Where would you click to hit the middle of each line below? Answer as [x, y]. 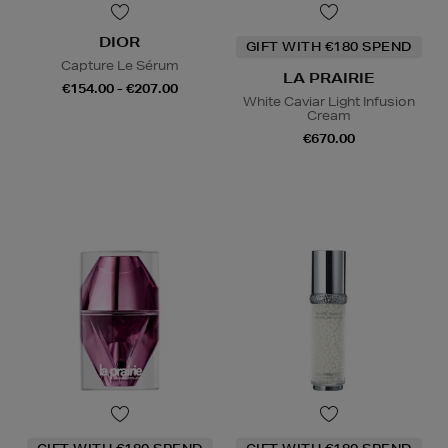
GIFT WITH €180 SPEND [328, 46]
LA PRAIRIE [328, 77]
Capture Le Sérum [119, 65]
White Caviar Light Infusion [328, 101]
